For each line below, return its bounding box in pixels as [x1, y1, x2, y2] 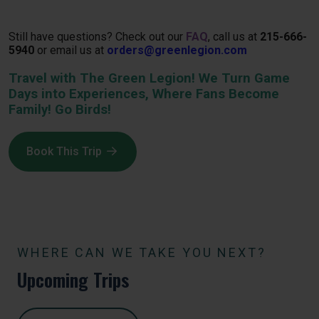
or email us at [34, 43, 104, 57]
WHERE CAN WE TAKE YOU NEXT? [17, 244, 266, 260]
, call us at [208, 29, 260, 43]
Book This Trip [26, 144, 102, 158]
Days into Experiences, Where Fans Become [9, 85, 279, 102]
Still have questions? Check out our [9, 29, 183, 43]
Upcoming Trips [17, 265, 129, 293]
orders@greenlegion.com [107, 43, 247, 57]
